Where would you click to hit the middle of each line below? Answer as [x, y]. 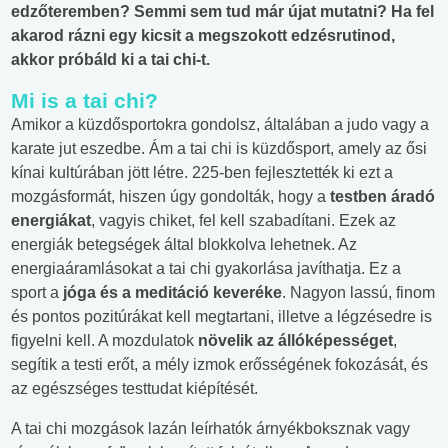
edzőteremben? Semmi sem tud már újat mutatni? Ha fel [222, 12]
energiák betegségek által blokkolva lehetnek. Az [184, 245]
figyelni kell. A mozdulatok [104, 341]
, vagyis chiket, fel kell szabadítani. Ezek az [243, 221]
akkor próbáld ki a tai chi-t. [110, 60]
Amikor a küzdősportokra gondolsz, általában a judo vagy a [220, 125]
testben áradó [382, 197]
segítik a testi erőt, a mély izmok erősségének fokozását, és [219, 365]
